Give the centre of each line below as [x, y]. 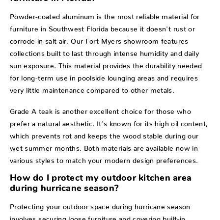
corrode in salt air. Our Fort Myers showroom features [99, 39]
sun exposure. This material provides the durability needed [106, 64]
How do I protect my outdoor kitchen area [101, 179]
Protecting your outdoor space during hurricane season [100, 205]
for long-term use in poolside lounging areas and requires [104, 76]
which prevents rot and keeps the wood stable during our [104, 134]
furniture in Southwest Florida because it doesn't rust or [102, 27]
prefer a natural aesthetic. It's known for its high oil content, [109, 122]
